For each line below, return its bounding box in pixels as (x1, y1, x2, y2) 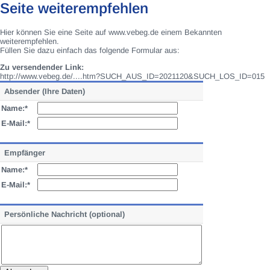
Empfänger (4, 148, 45, 157)
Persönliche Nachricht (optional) (4, 210, 125, 219)
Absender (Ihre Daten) (4, 87, 85, 96)
